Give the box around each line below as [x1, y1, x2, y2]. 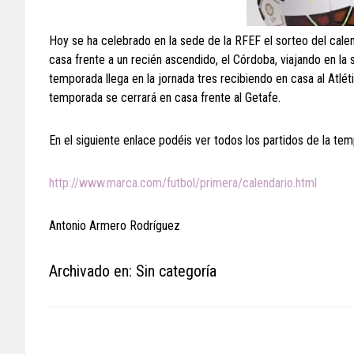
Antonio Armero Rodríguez [49, 218, 180, 233]
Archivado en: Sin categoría [49, 262, 217, 281]
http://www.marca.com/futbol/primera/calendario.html [49, 175, 317, 190]
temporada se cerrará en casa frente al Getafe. [49, 90, 281, 105]
